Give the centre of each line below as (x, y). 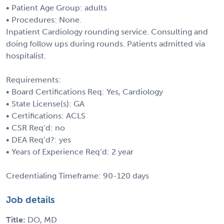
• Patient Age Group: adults (56, 7)
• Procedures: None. (44, 19)
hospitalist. (26, 55)
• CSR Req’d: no (35, 127)
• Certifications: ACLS (46, 115)
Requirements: (33, 79)
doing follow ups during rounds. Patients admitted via (105, 43)
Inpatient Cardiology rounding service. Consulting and (107, 31)
